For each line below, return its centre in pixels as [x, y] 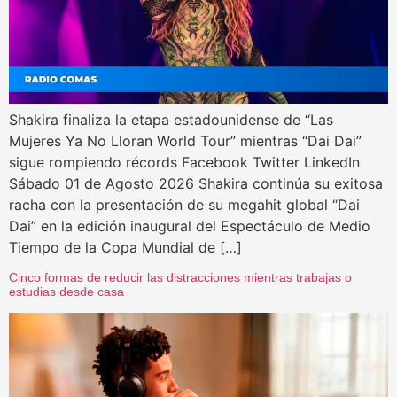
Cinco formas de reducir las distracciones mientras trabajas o [180, 278]
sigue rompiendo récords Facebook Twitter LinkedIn [184, 163]
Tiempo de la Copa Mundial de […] [125, 248]
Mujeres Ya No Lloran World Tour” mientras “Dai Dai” [185, 141]
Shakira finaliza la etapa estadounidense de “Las [171, 120]
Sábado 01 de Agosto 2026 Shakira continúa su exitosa [196, 184]
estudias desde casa [66, 292]
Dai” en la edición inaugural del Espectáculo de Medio [190, 226]
